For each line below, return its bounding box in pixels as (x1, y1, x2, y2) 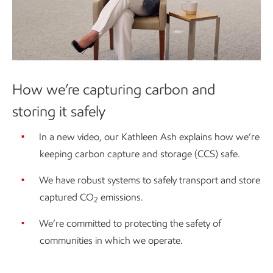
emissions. (98, 191, 143, 203)
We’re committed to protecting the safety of (39, 217, 221, 229)
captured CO (40, 191, 94, 203)
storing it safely (12, 102, 105, 120)
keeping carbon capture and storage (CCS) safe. (40, 147, 240, 160)
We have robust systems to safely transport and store (39, 174, 260, 186)
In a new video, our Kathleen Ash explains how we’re (39, 130, 260, 143)
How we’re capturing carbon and (12, 80, 215, 98)
